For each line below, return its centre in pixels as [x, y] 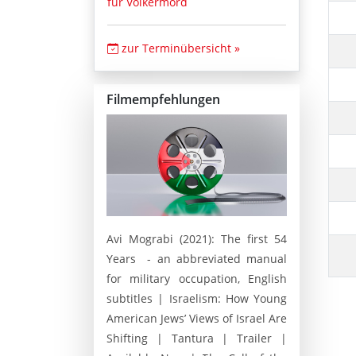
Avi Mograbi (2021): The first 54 [197, 238]
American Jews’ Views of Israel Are [197, 318]
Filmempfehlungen [163, 100]
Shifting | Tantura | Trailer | [197, 338]
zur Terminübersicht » [179, 48]
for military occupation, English [197, 278]
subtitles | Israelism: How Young [197, 298]
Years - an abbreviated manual [197, 258]
